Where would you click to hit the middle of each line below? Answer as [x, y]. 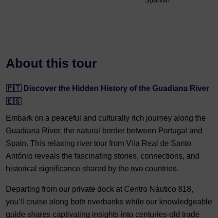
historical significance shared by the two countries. [92, 169]
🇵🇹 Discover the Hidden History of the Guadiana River [108, 88]
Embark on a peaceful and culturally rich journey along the [106, 118]
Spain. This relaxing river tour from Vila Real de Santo [99, 143]
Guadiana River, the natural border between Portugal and [104, 131]
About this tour [51, 63]
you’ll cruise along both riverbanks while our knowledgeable [109, 202]
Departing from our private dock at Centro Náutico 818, [100, 189]
